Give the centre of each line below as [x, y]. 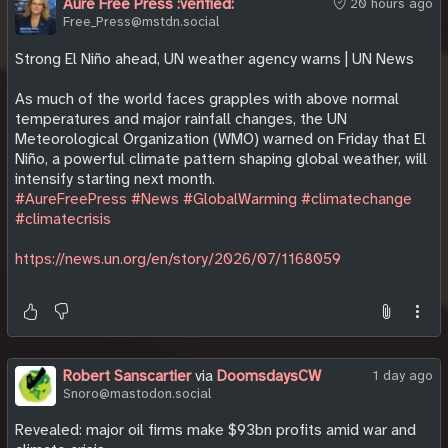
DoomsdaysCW [268, 375]
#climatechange [356, 198]
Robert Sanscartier [126, 375]
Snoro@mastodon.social [137, 393]
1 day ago [403, 375]
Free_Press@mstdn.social [141, 21]
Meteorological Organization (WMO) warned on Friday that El [220, 138]
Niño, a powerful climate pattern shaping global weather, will [221, 158]
